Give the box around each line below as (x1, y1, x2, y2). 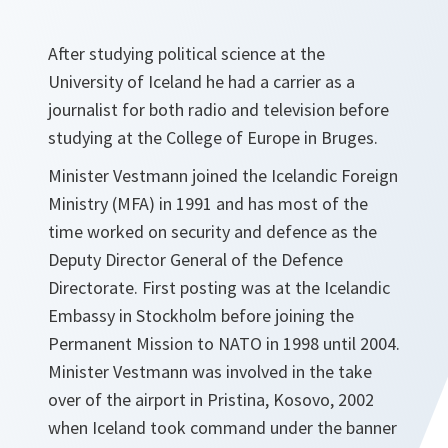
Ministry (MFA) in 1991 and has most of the (48, 192, 368, 216)
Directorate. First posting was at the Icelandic (48, 276, 390, 300)
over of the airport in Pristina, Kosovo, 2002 (48, 388, 374, 412)
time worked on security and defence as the (48, 220, 377, 244)
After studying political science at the (48, 42, 325, 66)
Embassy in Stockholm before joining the (48, 304, 354, 328)
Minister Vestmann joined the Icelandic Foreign (48, 164, 398, 188)
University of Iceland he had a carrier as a (48, 70, 355, 94)
